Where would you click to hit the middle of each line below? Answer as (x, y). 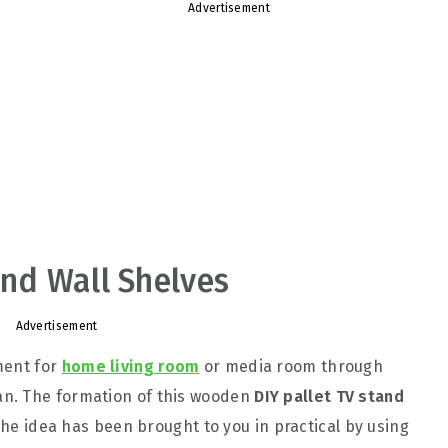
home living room (130, 366)
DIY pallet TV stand (329, 396)
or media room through (291, 366)
